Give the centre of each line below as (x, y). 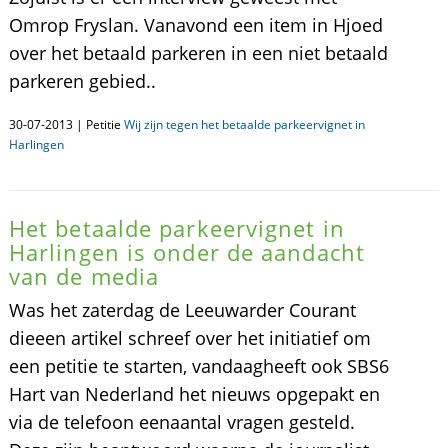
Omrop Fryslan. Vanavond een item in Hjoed (195, 25)
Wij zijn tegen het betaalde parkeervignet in (244, 124)
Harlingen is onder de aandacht (186, 252)
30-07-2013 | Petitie (66, 124)
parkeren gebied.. (82, 81)
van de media (84, 276)
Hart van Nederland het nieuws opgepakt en (194, 394)
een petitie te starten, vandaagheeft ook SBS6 (198, 366)
